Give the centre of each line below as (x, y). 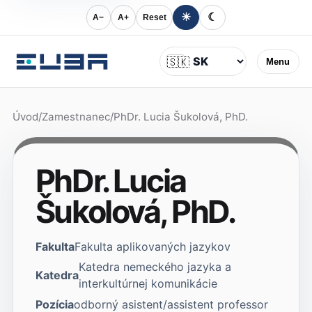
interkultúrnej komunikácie (148, 284)
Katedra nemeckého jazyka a (155, 267)
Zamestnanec (76, 117)
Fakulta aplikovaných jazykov (152, 246)
